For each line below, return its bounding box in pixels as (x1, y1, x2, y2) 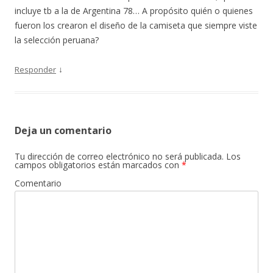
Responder (15, 64, 56, 75)
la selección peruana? (15, 34, 99, 46)
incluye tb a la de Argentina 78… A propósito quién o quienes (15, 5, 253, 16)
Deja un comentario (15, 124, 112, 137)
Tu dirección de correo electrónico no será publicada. (15, 151, 224, 162)
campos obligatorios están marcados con (15, 159, 182, 171)
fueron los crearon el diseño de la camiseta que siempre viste (15, 19, 257, 31)
